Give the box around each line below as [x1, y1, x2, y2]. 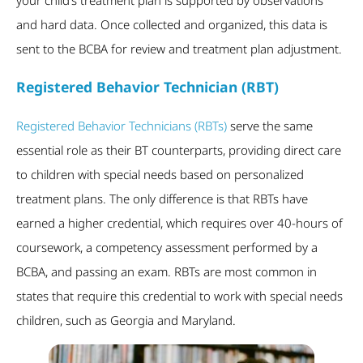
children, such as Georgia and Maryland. [16, 311, 236, 328]
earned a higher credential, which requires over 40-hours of [16, 214, 343, 231]
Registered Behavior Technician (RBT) [16, 77, 279, 97]
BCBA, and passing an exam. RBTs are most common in [16, 263, 317, 280]
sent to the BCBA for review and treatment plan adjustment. [16, 40, 342, 57]
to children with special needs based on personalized [16, 165, 304, 182]
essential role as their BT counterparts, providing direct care [16, 141, 341, 158]
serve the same [227, 117, 313, 134]
